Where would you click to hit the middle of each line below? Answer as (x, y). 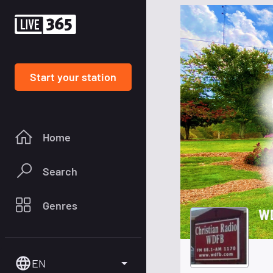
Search (60, 171)
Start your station (73, 76)
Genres (60, 205)
